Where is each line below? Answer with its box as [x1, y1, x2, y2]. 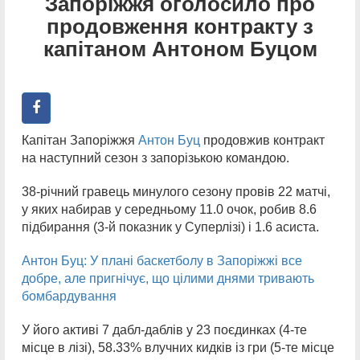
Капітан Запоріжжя [22, 133, 138, 147]
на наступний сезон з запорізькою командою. [22, 150, 289, 165]
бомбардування [22, 288, 117, 303]
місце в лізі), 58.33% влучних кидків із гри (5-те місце [22, 340, 334, 354]
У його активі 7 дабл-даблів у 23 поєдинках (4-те [22, 322, 307, 337]
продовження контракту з [47, 14, 313, 39]
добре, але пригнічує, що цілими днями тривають [22, 271, 314, 285]
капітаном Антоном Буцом [43, 36, 317, 61]
